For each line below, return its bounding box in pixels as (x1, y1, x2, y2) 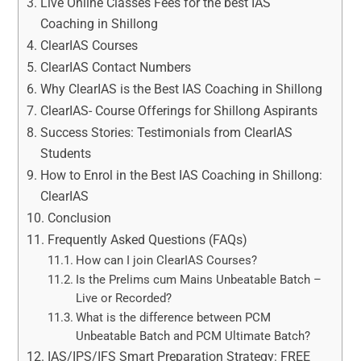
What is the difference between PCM (75, 309, 271, 325)
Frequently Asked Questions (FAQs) (47, 231, 247, 247)
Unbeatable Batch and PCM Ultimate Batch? (75, 328, 310, 343)
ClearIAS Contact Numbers (39, 59, 191, 75)
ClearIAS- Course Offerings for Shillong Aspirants (39, 102, 317, 118)
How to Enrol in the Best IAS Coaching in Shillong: (39, 167, 322, 183)
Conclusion (47, 210, 111, 226)
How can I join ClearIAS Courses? (75, 252, 257, 268)
